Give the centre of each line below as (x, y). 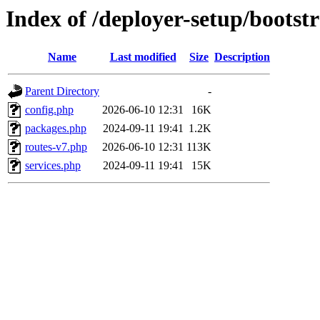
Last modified (143, 57)
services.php (53, 166)
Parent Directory (62, 91)
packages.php (56, 129)
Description (242, 57)
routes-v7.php (56, 147)
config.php (49, 110)
